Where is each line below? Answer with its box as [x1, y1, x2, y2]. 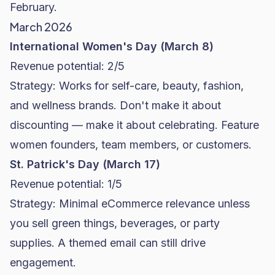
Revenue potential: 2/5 [10, 60, 125, 72]
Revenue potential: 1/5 [10, 177, 122, 190]
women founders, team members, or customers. [10, 138, 252, 151]
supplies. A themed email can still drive [10, 236, 206, 249]
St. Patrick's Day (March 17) [10, 158, 160, 171]
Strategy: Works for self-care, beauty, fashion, [10, 79, 244, 92]
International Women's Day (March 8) [10, 40, 214, 53]
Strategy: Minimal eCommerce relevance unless [10, 197, 250, 210]
